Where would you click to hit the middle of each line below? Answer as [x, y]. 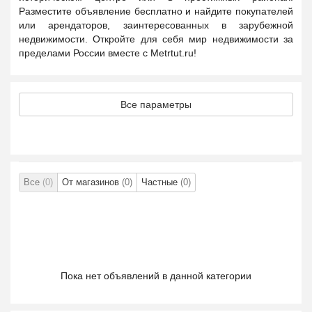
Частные [161, 182]
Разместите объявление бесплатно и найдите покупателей [156, 11]
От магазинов [92, 182]
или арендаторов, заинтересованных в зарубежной [156, 25]
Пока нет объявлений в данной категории [156, 276]
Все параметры [156, 104]
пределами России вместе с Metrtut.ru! [108, 53]
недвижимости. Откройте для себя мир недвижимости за [156, 39]
